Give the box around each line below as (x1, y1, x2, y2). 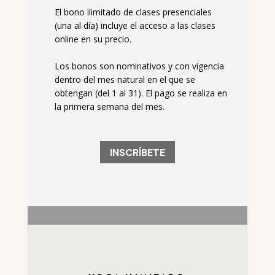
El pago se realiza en (145, 87, 227, 99)
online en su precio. (54, 33, 131, 45)
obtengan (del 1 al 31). (54, 87, 145, 99)
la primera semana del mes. (54, 101, 167, 113)
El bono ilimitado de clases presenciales (54, 6, 212, 18)
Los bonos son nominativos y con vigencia (54, 60, 224, 72)
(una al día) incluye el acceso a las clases (54, 19, 215, 31)
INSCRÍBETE (109, 145, 165, 159)
